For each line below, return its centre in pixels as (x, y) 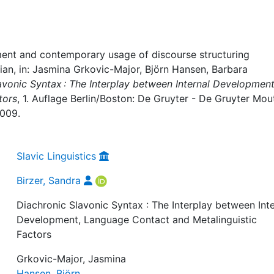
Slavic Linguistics (57, 156)
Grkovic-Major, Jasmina (72, 259)
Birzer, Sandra (49, 180)
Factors (34, 234)
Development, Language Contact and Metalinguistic (137, 220)
